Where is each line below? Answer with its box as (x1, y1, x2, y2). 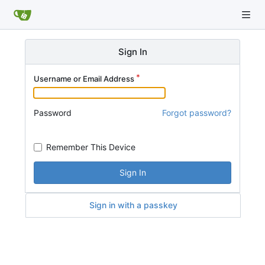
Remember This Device (46, 141, 135, 152)
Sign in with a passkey (89, 199, 177, 210)
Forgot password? (162, 108, 231, 118)
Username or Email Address (34, 74, 134, 83)
